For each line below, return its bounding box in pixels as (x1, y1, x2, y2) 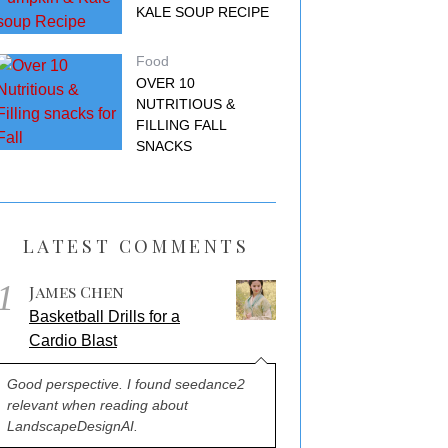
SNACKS (136, 138, 192, 154)
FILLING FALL (136, 117, 226, 133)
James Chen (29, 281, 124, 302)
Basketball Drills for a (29, 308, 180, 325)
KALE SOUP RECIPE (136, 4, 269, 20)
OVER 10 (136, 75, 195, 91)
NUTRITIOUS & (136, 96, 235, 112)
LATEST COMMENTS (22, 234, 250, 258)
